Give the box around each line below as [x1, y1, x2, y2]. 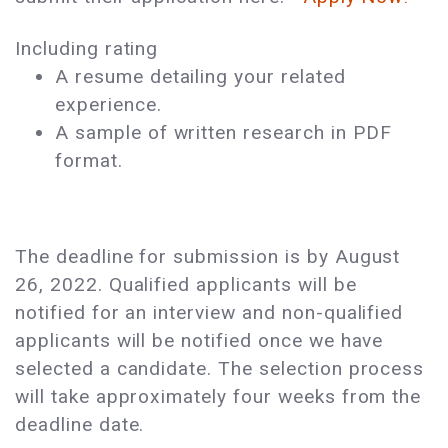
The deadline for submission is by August [15, 245, 401, 269]
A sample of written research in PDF [55, 121, 392, 145]
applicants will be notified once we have [15, 329, 384, 353]
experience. [55, 93, 162, 117]
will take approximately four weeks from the [15, 385, 422, 409]
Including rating [15, 37, 159, 61]
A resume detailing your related [55, 65, 346, 89]
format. [55, 149, 123, 173]
